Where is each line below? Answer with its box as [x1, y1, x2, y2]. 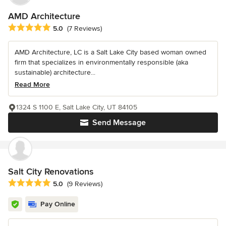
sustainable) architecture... [15, 68, 95, 77]
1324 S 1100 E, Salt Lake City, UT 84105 [16, 102, 137, 111]
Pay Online [40, 199, 75, 208]
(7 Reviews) [67, 24, 102, 33]
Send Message [92, 117, 146, 128]
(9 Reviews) [67, 180, 102, 189]
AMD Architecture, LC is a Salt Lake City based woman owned [15, 47, 206, 56]
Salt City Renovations [8, 165, 93, 177]
